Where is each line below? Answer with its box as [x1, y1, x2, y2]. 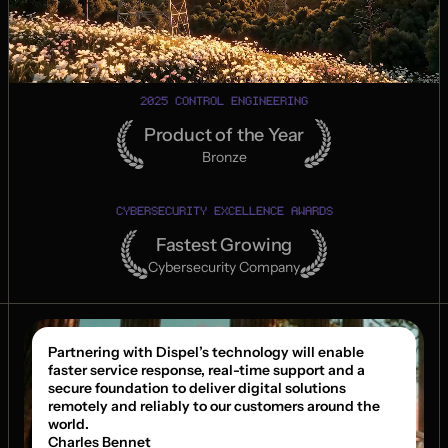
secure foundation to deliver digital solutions [48, 379, 346, 397]
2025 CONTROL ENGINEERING [140, 92, 308, 109]
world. [48, 415, 89, 433]
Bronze [201, 147, 247, 166]
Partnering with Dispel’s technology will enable [48, 343, 364, 361]
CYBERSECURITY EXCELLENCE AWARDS [115, 202, 333, 219]
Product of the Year [143, 123, 305, 146]
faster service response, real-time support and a [48, 361, 365, 379]
